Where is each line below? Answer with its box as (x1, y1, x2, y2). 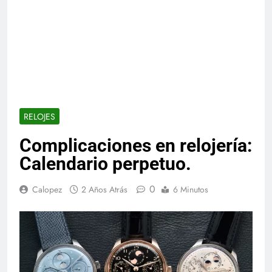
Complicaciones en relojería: (19, 134, 252, 156)
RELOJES (24, 110, 55, 123)
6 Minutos (173, 183, 208, 195)
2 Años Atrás (81, 183, 127, 195)
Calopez (32, 183, 62, 195)
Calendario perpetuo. (19, 152, 191, 174)
